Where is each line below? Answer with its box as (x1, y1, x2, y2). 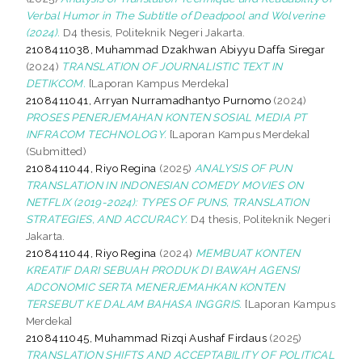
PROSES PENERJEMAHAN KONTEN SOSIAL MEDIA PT (25, 110, 307, 124)
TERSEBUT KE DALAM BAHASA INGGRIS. (25, 297, 242, 310)
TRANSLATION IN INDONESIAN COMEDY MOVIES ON (25, 178, 304, 192)
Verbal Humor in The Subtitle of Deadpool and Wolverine (25, 8, 326, 22)
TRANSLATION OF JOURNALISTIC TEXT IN (61, 59, 283, 73)
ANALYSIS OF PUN (195, 161, 293, 175)
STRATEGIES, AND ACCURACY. (25, 212, 188, 225)
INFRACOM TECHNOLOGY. (25, 127, 167, 141)
